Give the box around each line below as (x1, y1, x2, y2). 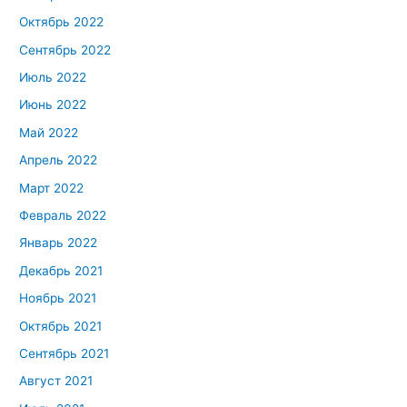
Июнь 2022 (19, 97, 87, 113)
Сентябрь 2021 (19, 345, 110, 361)
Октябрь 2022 (19, 15, 104, 30)
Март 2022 (19, 180, 84, 195)
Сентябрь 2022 (19, 42, 112, 57)
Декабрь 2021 (19, 263, 104, 278)
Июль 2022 (19, 69, 87, 84)
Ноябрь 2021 (19, 291, 97, 306)
